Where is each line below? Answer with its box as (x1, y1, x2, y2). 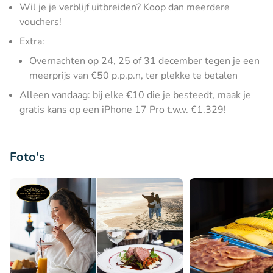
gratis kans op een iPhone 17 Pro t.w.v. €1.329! (19, 103, 226, 116)
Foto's (10, 149, 45, 165)
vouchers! (19, 15, 62, 29)
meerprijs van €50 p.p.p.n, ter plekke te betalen (29, 69, 238, 82)
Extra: (19, 35, 44, 48)
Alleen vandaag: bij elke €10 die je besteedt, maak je (19, 88, 251, 102)
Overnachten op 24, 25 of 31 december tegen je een (29, 54, 260, 68)
